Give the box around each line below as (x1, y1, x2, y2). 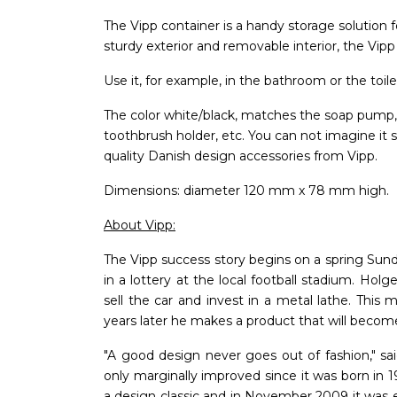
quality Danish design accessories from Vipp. (104, 147, 378, 164)
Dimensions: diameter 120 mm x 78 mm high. (104, 182, 389, 198)
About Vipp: (104, 216, 175, 233)
